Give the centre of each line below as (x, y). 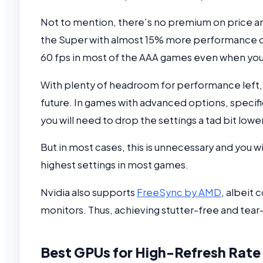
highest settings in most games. (114, 165)
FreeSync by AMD (179, 192)
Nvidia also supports (89, 192)
